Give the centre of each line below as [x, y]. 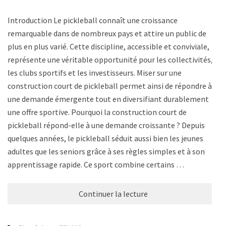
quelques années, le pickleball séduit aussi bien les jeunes [105, 138]
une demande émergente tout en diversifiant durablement [108, 99]
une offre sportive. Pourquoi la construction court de [97, 112]
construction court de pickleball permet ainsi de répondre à [110, 86]
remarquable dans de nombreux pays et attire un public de [107, 33]
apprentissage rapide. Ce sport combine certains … [96, 164]
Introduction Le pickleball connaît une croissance [93, 20]
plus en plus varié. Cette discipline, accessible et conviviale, [108, 46]
